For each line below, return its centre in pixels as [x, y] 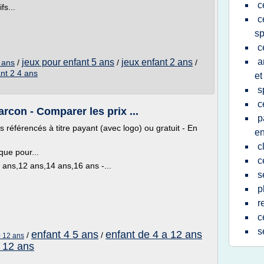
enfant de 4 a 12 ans [154, 235]
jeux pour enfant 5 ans [68, 62]
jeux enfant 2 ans [157, 62]
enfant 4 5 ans [65, 235]
